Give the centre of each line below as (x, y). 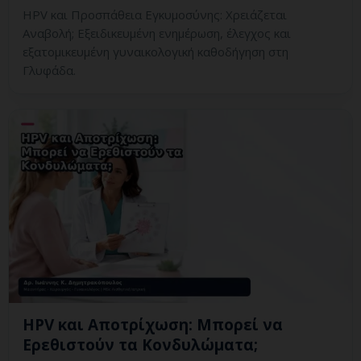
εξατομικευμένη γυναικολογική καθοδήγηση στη (156, 52)
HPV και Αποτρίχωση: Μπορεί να (153, 325)
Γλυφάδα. (49, 71)
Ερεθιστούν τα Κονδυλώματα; (140, 345)
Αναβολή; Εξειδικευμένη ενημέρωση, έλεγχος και (157, 33)
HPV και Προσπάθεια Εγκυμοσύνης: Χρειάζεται (155, 15)
